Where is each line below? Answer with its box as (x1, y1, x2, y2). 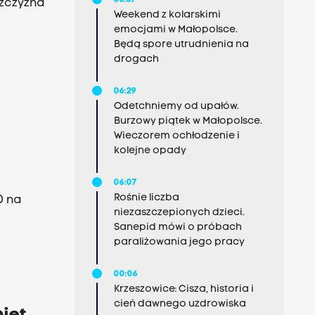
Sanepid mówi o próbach (113, 222, 242, 233)
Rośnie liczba (113, 193, 179, 203)
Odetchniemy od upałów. (113, 101, 239, 112)
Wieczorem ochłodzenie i (113, 131, 240, 141)
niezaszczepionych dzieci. (113, 207, 245, 218)
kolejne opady (113, 146, 186, 156)
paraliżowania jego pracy (113, 237, 245, 247)
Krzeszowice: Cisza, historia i (113, 284, 254, 295)
